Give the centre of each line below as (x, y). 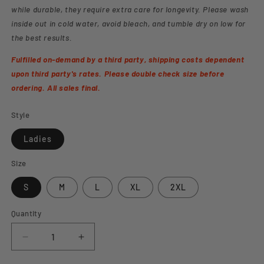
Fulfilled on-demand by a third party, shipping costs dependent (128, 59)
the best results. (42, 37)
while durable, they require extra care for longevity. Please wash (130, 9)
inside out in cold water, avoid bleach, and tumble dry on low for (129, 23)
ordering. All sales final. (56, 88)
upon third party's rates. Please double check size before (118, 73)
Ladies (38, 139)
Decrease (47, 242)
